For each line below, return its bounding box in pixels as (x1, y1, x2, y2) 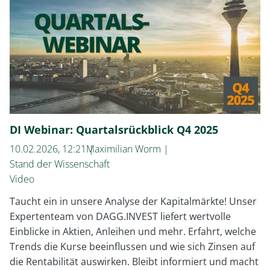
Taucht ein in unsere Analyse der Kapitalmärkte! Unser (10, 195, 257, 208)
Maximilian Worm (86, 142, 161, 155)
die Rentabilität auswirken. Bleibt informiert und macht (10, 255, 259, 268)
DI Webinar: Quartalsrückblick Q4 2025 (10, 122, 218, 137)
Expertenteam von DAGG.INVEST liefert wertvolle (10, 210, 231, 223)
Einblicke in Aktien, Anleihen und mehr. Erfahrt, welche (10, 225, 256, 238)
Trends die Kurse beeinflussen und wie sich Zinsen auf (10, 240, 255, 253)
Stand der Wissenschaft (10, 157, 110, 171)
